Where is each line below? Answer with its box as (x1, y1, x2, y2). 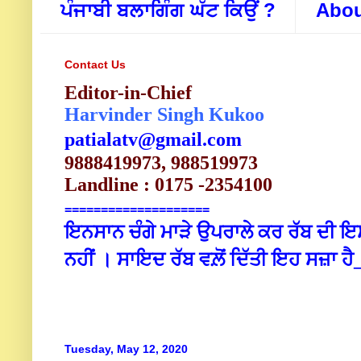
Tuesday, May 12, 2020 (64, 342, 188, 356)
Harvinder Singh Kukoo (64, 104, 264, 126)
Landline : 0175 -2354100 (64, 174, 272, 196)
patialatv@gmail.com (64, 129, 242, 151)
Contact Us (64, 58, 126, 72)
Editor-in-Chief (64, 82, 192, 104)
